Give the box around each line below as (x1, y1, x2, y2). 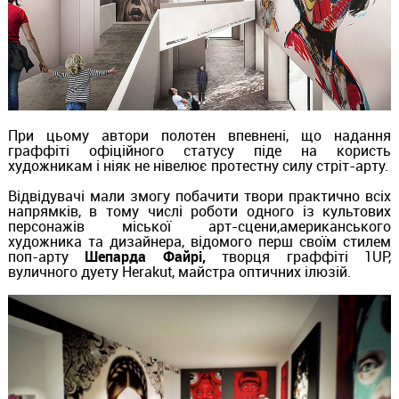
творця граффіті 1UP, (222, 246, 392, 266)
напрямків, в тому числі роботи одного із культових (7, 200, 392, 221)
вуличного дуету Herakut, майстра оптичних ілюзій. (7, 261, 351, 281)
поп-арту (7, 246, 85, 266)
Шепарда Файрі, (85, 246, 223, 266)
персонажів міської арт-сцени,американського (7, 216, 392, 236)
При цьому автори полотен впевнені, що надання (7, 125, 392, 145)
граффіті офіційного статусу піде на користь (7, 140, 392, 160)
